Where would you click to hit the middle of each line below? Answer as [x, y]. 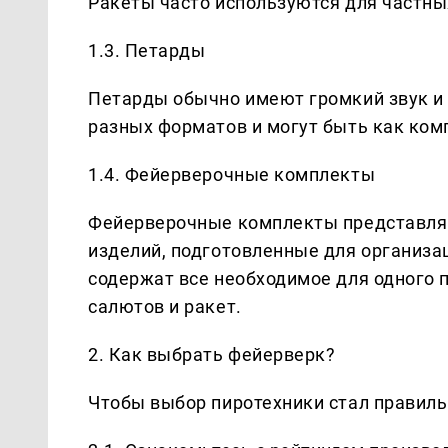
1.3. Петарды [147, 50]
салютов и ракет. [165, 306]
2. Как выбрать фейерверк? [212, 354]
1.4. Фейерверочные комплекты [232, 174]
